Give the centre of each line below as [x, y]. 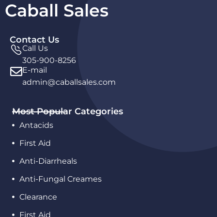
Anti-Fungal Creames [61, 179]
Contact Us [34, 39]
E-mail [35, 70]
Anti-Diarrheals [48, 161]
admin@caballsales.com [69, 82]
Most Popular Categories [68, 111]
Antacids [37, 125]
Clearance [39, 197]
